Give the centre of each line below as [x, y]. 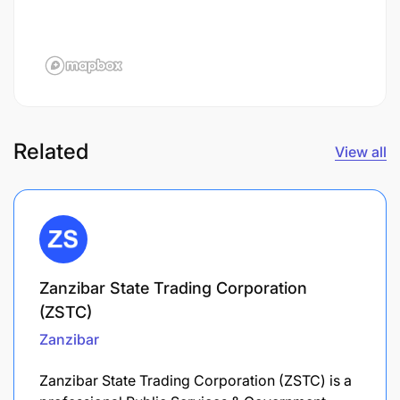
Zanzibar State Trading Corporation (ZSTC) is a [196, 380]
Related [51, 151]
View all [361, 151]
